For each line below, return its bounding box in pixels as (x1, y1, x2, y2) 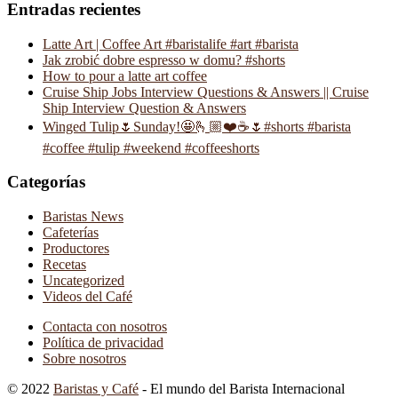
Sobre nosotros (43, 351, 126, 366)
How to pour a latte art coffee (43, 68, 207, 84)
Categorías (7, 172, 85, 192)
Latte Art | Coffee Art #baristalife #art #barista (43, 36, 298, 52)
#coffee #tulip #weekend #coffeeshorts (43, 139, 259, 155)
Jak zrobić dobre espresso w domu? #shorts (43, 52, 285, 68)
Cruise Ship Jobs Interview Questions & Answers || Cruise (43, 84, 369, 99)
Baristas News (43, 209, 123, 224)
